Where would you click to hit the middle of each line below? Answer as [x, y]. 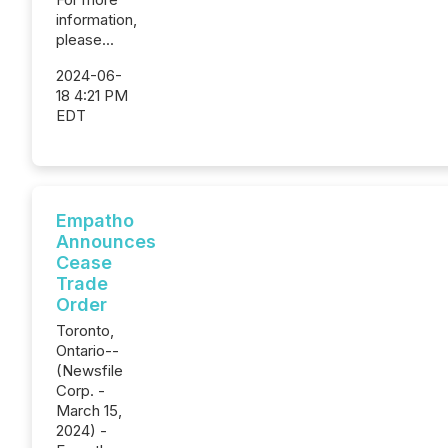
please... [85, 39]
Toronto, [85, 330]
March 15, [89, 410]
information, [96, 19]
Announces [106, 241]
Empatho [95, 220]
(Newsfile [89, 370]
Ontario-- [87, 350]
